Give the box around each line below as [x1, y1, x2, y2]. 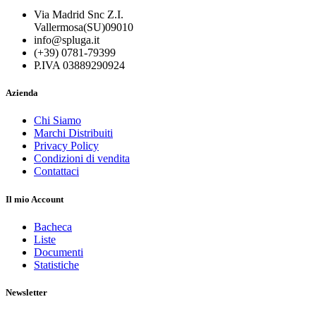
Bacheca [34, 220, 72, 233]
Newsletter [6, 286, 47, 298]
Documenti [34, 245, 83, 258]
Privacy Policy [34, 140, 99, 152]
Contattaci [34, 165, 79, 178]
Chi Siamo [34, 114, 81, 127]
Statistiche [34, 258, 79, 271]
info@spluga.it [34, 34, 99, 46]
